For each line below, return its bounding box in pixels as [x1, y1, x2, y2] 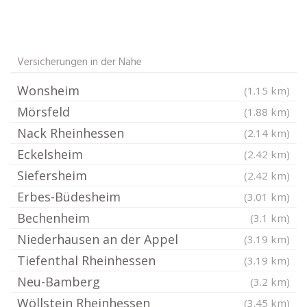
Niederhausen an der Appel [17, 231, 178, 247]
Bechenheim [17, 210, 90, 226]
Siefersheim [17, 167, 87, 184]
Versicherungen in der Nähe [17, 53, 142, 71]
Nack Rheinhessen [17, 125, 124, 141]
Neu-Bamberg [17, 273, 100, 290]
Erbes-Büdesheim [17, 188, 121, 205]
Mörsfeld [17, 103, 70, 120]
